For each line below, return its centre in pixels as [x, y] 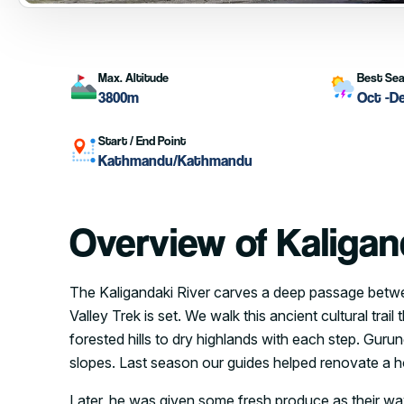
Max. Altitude [133, 77]
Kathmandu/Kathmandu [175, 161]
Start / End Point [142, 140]
